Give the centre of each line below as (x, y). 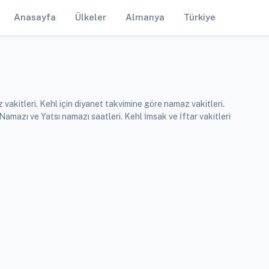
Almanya (145, 17)
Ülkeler (91, 17)
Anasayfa (35, 17)
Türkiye (200, 17)
